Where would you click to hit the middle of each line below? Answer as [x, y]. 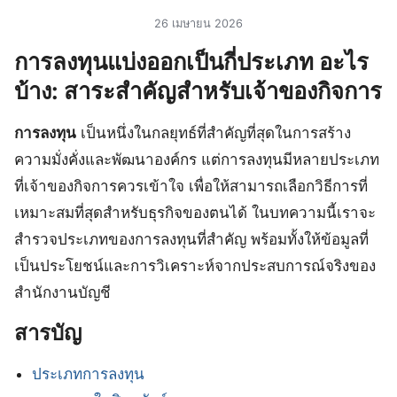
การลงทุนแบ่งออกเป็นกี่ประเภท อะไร [191, 61]
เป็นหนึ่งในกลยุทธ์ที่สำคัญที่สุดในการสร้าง [214, 132]
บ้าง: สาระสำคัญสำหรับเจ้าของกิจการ [198, 90]
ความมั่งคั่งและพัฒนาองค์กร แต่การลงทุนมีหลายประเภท [197, 159]
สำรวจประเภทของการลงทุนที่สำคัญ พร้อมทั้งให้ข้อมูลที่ [191, 239]
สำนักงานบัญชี [62, 292]
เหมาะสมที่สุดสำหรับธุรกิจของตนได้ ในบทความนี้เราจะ [195, 212]
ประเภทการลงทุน [89, 374]
